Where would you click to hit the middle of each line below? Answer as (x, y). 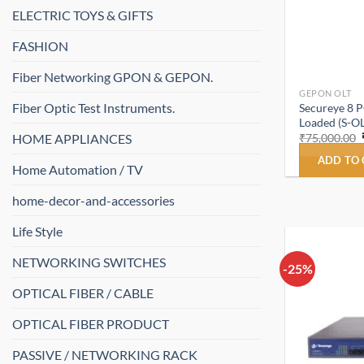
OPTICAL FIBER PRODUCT (91, 324)
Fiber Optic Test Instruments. (93, 108)
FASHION (40, 46)
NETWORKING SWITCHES (89, 262)
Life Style (37, 232)
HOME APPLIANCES (72, 139)
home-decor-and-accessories (93, 201)
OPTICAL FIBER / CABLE (83, 293)
